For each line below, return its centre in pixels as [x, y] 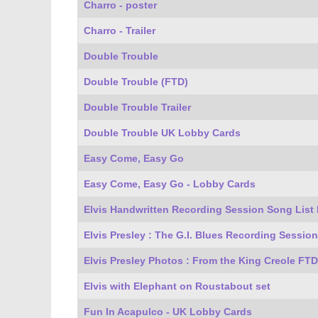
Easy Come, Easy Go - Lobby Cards [170, 184]
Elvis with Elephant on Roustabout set [177, 286]
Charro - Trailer [120, 31]
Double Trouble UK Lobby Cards [162, 133]
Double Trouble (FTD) [136, 82]
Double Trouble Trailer [137, 107]
